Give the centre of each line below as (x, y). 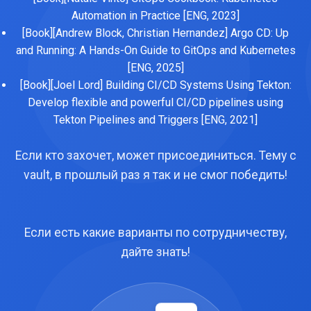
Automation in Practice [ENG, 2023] (155, 16)
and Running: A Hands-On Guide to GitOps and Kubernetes (155, 50)
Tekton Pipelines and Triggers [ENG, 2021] (155, 120)
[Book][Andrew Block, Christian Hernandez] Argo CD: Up (155, 33)
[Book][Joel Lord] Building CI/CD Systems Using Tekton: (155, 85)
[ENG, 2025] (155, 68)
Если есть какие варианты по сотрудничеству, (155, 233)
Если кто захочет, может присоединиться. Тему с (155, 155)
